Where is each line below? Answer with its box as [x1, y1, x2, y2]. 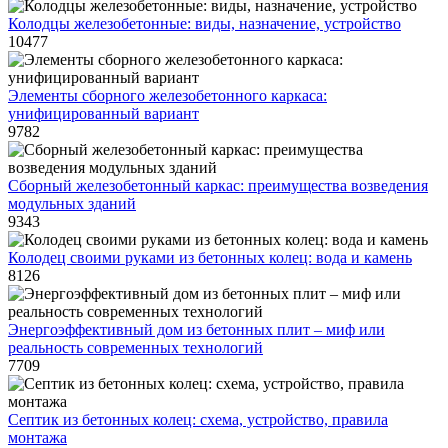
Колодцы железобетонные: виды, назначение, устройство [8, 15, 401, 32]
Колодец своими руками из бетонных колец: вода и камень [8, 249, 412, 266]
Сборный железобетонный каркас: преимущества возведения [8, 177, 428, 194]
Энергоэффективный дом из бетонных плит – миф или [8, 321, 385, 338]
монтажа [8, 429, 67, 446]
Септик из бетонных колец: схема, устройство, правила [8, 411, 388, 428]
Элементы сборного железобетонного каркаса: [8, 87, 327, 104]
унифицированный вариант [8, 105, 199, 122]
